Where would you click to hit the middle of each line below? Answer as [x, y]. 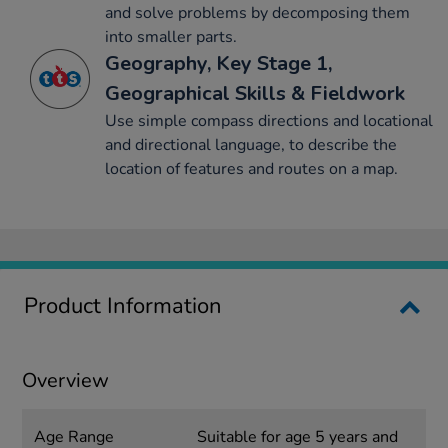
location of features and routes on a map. [251, 169]
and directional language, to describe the [251, 145]
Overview [66, 381]
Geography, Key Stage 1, [218, 64]
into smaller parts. [171, 37]
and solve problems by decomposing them [257, 13]
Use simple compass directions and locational [269, 121]
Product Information [123, 306]
